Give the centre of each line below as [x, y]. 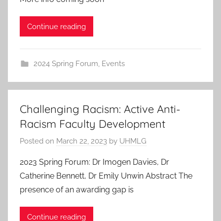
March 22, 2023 [82, 141]
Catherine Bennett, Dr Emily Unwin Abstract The [106, 176]
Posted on [38, 141]
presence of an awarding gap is [77, 190]
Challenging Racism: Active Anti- [100, 109]
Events [113, 63]
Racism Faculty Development [92, 124]
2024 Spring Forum [66, 63]
